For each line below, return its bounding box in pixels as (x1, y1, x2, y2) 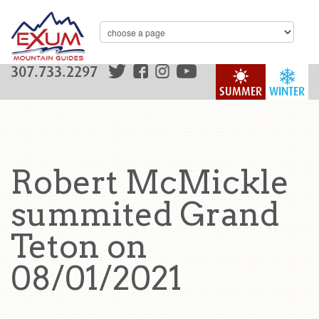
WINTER (269, 85, 305, 98)
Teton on (11, 227, 147, 266)
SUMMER (219, 85, 262, 98)
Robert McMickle (11, 163, 289, 202)
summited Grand (11, 195, 279, 234)
